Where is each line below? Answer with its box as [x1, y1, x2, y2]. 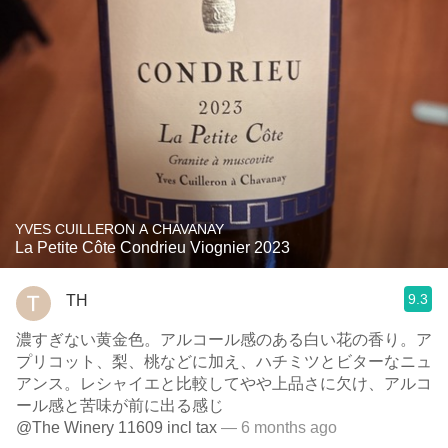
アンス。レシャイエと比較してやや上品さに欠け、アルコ [16, 375, 432, 392]
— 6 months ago [217, 419, 337, 436]
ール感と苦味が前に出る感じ [16, 397, 224, 414]
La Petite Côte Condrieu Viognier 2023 [15, 239, 290, 256]
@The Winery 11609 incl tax [16, 419, 217, 436]
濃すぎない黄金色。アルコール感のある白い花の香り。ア [16, 331, 432, 348]
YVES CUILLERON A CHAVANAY [15, 221, 224, 237]
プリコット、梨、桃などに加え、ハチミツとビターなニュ [16, 353, 432, 370]
